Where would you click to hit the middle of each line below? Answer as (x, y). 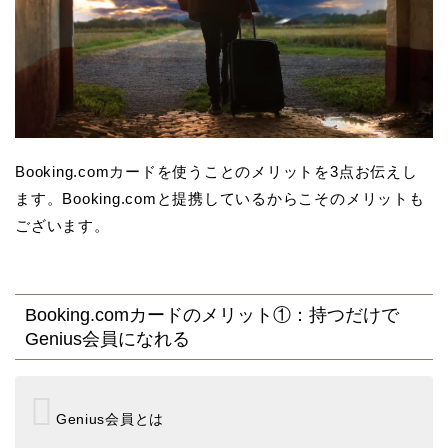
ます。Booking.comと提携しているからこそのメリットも (220, 199)
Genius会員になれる (107, 338)
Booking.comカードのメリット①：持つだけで (212, 314)
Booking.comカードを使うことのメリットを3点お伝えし (216, 172)
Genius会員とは (110, 420)
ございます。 (62, 226)
